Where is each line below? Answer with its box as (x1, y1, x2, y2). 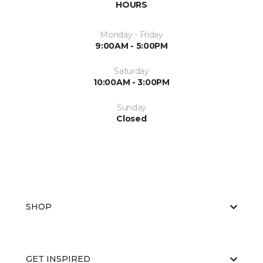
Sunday (116, 102, 147, 113)
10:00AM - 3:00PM (93, 77, 170, 87)
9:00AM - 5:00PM (95, 41, 168, 51)
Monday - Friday (100, 29, 163, 40)
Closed (116, 113, 147, 124)
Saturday (114, 66, 149, 76)
